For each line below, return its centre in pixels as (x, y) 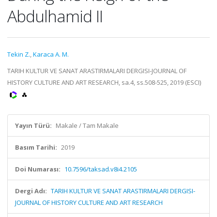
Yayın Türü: (33, 125)
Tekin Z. (19, 54)
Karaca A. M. (51, 54)
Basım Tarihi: (36, 147)
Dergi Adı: (31, 191)
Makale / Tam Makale (87, 125)
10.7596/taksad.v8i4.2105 (101, 169)
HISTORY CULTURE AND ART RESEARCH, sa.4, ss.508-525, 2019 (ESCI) (104, 82)
